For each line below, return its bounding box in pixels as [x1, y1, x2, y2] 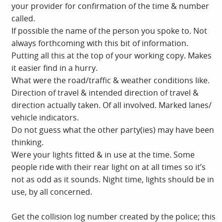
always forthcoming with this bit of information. [11, 37, 188, 49]
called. [11, 12, 35, 24]
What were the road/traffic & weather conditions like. [11, 74, 210, 86]
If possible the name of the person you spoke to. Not [11, 25, 207, 36]
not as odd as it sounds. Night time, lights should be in [11, 173, 214, 185]
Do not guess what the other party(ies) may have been [11, 124, 214, 135]
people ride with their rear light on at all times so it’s [11, 161, 206, 172]
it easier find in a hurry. [11, 62, 98, 73]
